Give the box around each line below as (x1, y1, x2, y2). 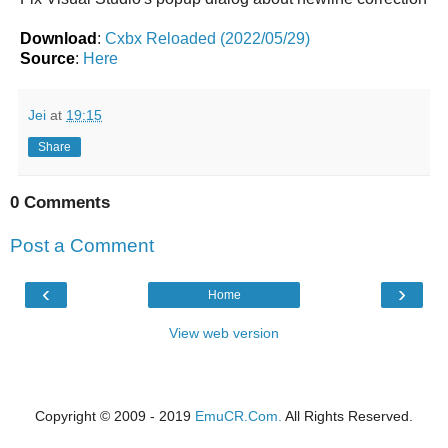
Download (20, 29, 97, 47)
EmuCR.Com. (195, 407, 282, 424)
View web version (169, 324, 279, 341)
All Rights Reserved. (282, 407, 413, 424)
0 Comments (10, 192, 110, 212)
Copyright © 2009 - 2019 (35, 407, 195, 424)
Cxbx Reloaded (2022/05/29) (105, 29, 310, 47)
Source (20, 49, 75, 67)
